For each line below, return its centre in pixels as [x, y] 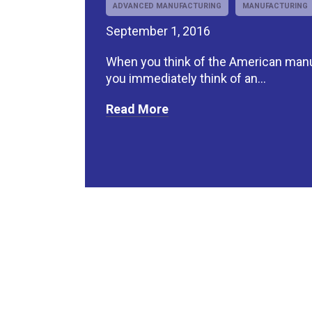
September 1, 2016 [158, 31]
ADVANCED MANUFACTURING [167, 6]
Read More [137, 109]
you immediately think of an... [186, 79]
